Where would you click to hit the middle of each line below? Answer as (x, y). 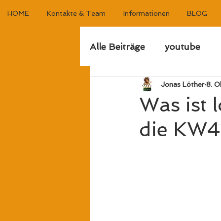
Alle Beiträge (117, 46)
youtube (183, 46)
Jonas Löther (183, 84)
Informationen (147, 13)
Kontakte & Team (76, 13)
